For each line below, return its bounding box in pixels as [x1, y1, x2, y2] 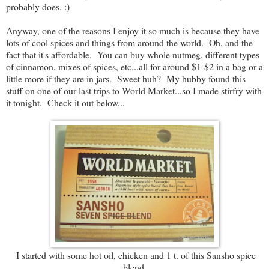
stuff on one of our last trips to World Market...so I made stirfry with [6, 84, 262, 97]
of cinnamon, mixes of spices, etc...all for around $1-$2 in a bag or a [6, 60, 263, 73]
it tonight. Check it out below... [6, 96, 125, 109]
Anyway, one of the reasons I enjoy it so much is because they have [6, 24, 259, 37]
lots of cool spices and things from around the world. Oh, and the [6, 36, 253, 49]
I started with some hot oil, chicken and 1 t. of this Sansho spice [13, 249, 256, 262]
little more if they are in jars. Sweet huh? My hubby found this [6, 72, 246, 85]
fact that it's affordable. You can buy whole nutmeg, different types [6, 48, 259, 61]
